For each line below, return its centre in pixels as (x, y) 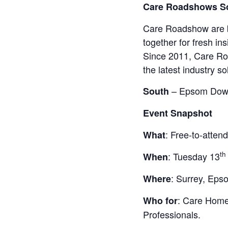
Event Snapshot (178, 113)
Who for (161, 200)
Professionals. (172, 214)
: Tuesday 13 (194, 156)
